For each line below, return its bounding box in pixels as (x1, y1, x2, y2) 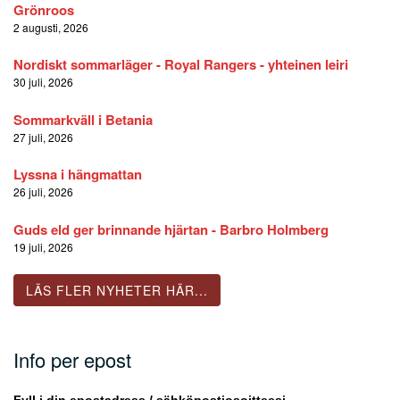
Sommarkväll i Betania (13, 109, 153, 129)
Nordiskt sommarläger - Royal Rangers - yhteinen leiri (13, 54, 348, 75)
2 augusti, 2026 (13, 19, 88, 35)
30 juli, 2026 (13, 74, 73, 90)
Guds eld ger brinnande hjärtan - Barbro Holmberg (13, 219, 329, 239)
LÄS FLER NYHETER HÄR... (26, 281, 208, 300)
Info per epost (13, 346, 131, 374)
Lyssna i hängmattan (13, 164, 142, 185)
